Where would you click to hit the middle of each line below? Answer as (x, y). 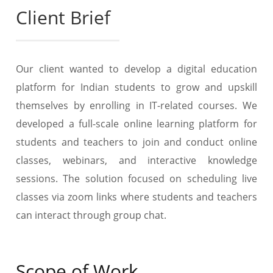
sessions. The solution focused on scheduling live (136, 179)
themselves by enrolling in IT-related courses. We (136, 105)
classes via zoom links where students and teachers (136, 197)
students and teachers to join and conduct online (136, 142)
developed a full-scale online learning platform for (136, 124)
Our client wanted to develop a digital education (136, 69)
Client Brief (63, 17)
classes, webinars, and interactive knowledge (136, 160)
